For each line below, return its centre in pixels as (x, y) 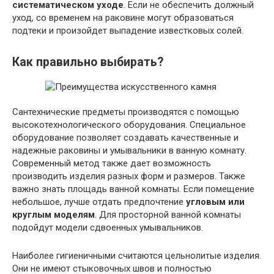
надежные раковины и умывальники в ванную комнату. (129, 150)
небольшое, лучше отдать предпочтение (99, 202)
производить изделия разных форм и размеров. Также (129, 176)
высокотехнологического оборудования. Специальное (129, 124)
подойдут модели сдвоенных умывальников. (108, 227)
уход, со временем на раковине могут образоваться (123, 18)
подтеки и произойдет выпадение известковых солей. (128, 31)
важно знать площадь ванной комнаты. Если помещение (133, 189)
